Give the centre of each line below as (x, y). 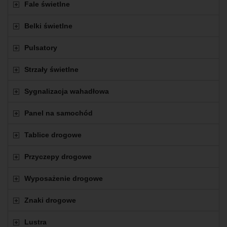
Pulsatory (41, 48)
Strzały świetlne (51, 70)
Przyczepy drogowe (58, 157)
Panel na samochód (59, 113)
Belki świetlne (48, 26)
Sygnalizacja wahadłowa (67, 91)
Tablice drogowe (53, 135)
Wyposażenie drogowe (64, 179)
